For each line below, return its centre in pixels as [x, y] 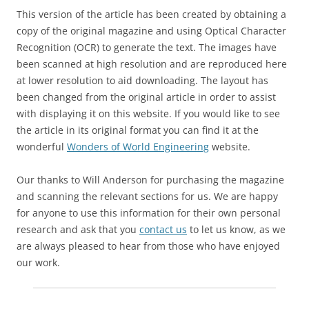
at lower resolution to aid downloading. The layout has [142, 80]
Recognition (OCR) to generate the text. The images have [147, 47]
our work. [38, 262]
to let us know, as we [236, 229]
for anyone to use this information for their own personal [149, 213]
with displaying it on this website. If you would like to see [148, 113]
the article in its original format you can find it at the [138, 130]
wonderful [42, 147]
